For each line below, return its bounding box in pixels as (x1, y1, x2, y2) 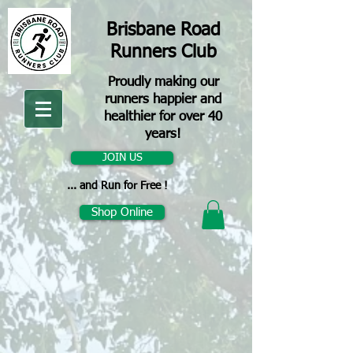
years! (145, 128, 181, 141)
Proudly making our (107, 76, 219, 89)
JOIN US (102, 152, 143, 163)
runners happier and (105, 93, 221, 106)
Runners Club (110, 43, 217, 61)
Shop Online (91, 206, 153, 218)
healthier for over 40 (104, 110, 222, 124)
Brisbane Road (106, 21, 221, 39)
